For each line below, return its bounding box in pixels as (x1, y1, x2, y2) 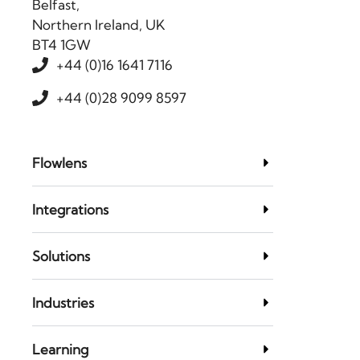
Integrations (32, 201, 108, 219)
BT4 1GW (32, 36, 91, 54)
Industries (32, 294, 94, 312)
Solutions (32, 247, 90, 265)
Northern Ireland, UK (32, 16, 165, 34)
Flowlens (32, 154, 87, 172)
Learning (32, 341, 88, 358)
